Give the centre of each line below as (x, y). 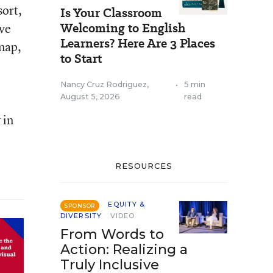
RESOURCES (144, 166)
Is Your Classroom (111, 13)
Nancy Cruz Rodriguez (104, 84)
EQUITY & (127, 204)
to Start (81, 58)
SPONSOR (80, 206)
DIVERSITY (81, 216)
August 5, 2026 (90, 97)
